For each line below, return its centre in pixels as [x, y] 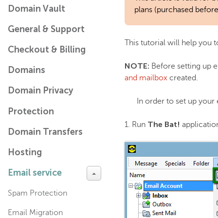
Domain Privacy [40, 91]
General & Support [46, 29]
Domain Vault [36, 9]
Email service [35, 173]
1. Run [136, 125]
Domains [27, 70]
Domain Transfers [45, 132]
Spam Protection [37, 193]
